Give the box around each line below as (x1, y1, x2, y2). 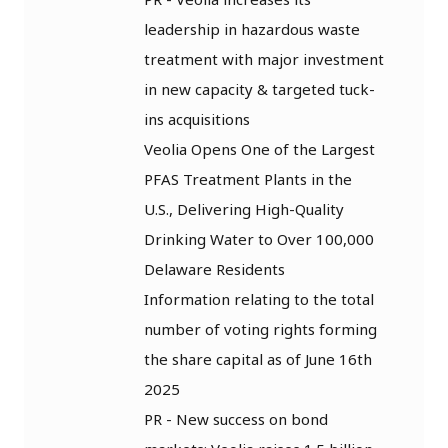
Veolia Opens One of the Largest (144, 138, 375, 159)
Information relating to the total (144, 288, 374, 309)
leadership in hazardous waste (144, 18, 360, 39)
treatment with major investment (144, 48, 384, 69)
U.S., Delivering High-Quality (144, 198, 344, 219)
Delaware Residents (144, 258, 285, 279)
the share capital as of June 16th (144, 348, 372, 369)
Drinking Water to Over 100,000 (144, 228, 374, 249)
